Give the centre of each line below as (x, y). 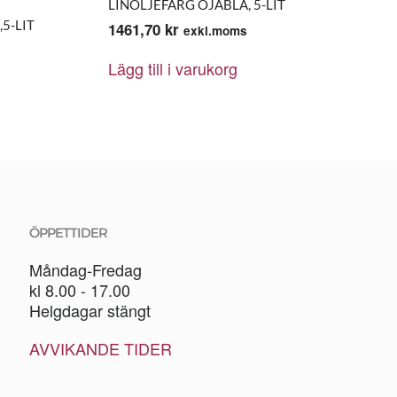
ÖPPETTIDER (69, 233)
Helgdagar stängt (90, 310)
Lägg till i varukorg (173, 68)
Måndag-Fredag (88, 269)
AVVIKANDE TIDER (101, 348)
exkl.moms (215, 31)
